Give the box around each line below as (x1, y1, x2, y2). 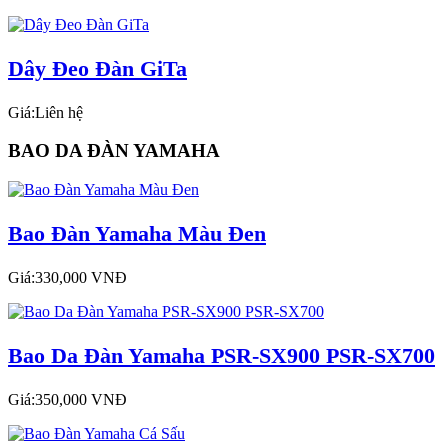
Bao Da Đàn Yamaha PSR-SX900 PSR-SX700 (8, 342, 435, 368)
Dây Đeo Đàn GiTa (8, 55, 187, 81)
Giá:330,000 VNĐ (8, 268, 127, 286)
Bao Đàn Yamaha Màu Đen (8, 220, 266, 246)
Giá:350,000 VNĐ (8, 390, 127, 408)
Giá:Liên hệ (8, 103, 83, 121)
